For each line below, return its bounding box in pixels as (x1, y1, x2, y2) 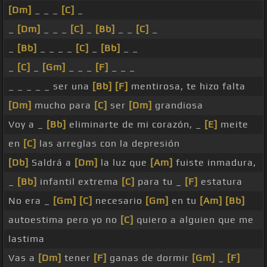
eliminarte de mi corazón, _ (66, 119, 204, 131)
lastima (8, 233, 45, 245)
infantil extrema (37, 176, 122, 188)
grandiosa (152, 100, 203, 111)
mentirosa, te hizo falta (128, 80, 246, 92)
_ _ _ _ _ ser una (8, 80, 92, 92)
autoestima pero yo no (8, 214, 120, 226)
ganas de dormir (107, 252, 192, 264)
